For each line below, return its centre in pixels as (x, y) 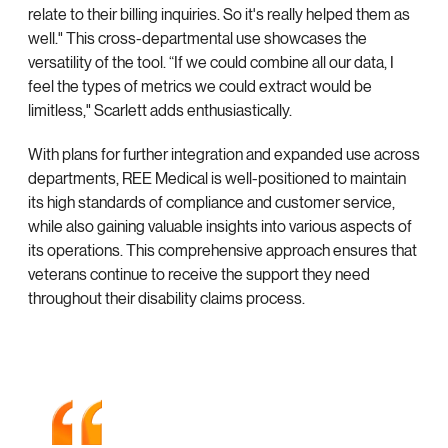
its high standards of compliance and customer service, (211, 203)
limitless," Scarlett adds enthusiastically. (160, 111)
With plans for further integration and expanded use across (224, 155)
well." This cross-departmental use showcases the (197, 39)
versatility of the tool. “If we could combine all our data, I (211, 63)
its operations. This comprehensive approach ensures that (222, 251)
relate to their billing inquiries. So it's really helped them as (219, 15)
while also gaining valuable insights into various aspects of (220, 227)
